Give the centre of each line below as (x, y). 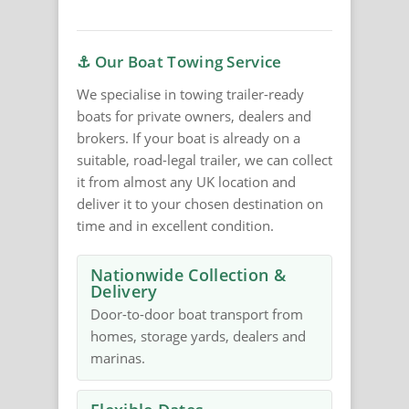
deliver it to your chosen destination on (200, 204)
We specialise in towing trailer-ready (190, 94)
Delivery (124, 292)
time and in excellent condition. (175, 226)
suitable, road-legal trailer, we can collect (204, 160)
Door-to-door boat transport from (197, 315)
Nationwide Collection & (188, 275)
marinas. (118, 358)
